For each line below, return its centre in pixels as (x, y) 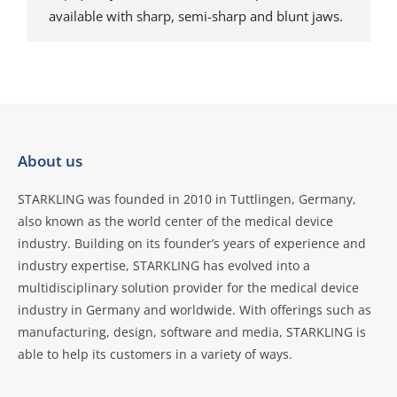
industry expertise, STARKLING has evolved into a (164, 265)
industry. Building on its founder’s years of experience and (192, 243)
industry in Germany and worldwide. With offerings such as (195, 310)
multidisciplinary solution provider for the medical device (188, 288)
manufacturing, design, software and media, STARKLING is (192, 332)
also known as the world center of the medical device (175, 221)
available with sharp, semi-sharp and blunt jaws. (196, 16)
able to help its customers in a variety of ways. (155, 354)
